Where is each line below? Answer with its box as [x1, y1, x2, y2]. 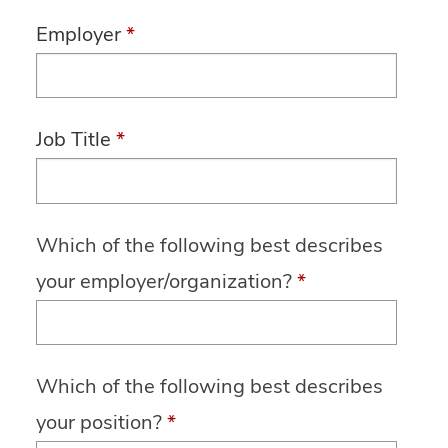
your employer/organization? [36, 267, 292, 295]
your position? [36, 409, 162, 437]
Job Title [36, 126, 111, 154]
